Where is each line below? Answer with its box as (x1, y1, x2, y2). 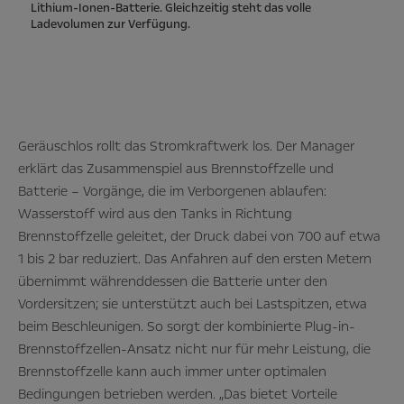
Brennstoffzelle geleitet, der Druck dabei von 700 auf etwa (18, 227, 381, 246)
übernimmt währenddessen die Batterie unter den (18, 272, 327, 291)
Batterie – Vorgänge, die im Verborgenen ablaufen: (18, 182, 326, 201)
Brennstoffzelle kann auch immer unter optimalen (18, 363, 326, 381)
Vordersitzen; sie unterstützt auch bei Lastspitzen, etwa (18, 295, 367, 314)
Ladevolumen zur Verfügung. (31, 16, 190, 33)
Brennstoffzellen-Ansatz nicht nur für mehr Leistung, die (18, 340, 371, 359)
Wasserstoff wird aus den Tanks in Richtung (18, 205, 292, 224)
